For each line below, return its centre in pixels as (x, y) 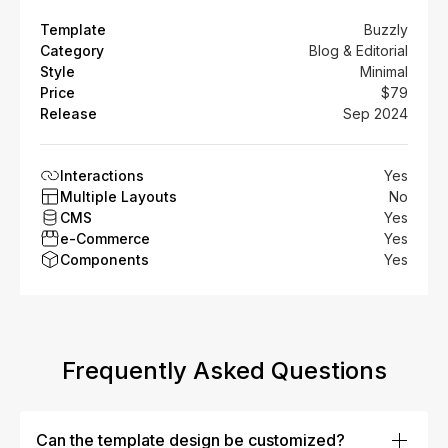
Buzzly (386, 29)
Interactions (102, 175)
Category (72, 50)
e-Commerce (105, 238)
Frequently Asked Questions (224, 370)
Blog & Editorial (358, 50)
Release (68, 113)
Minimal (384, 71)
